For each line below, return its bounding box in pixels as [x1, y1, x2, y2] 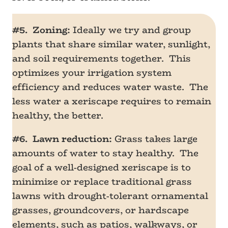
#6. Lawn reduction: [12, 132, 112, 146]
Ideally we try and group [70, 23, 191, 37]
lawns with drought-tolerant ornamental [12, 189, 208, 203]
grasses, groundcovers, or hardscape [12, 203, 189, 217]
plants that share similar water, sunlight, [12, 37, 210, 51]
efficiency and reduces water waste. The [12, 80, 208, 94]
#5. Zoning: [12, 23, 70, 37]
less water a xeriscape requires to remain [12, 94, 211, 108]
